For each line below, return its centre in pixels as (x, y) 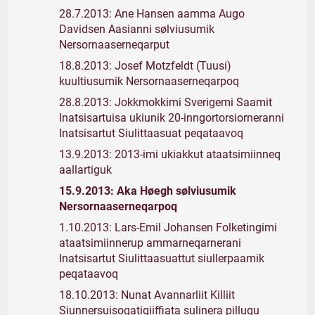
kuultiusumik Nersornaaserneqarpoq (149, 81)
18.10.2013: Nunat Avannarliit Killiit (147, 295)
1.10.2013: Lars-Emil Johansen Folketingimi (168, 227)
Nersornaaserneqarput (114, 45)
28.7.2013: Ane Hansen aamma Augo (152, 14)
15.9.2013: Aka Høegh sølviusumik (148, 191)
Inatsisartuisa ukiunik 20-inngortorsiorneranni (172, 118)
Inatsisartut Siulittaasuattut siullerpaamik (162, 258)
